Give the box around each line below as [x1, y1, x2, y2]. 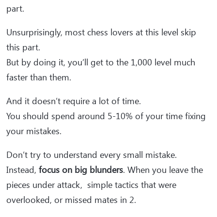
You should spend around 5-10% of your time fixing [6, 110, 206, 122]
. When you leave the [123, 164, 203, 176]
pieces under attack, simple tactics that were [6, 179, 176, 191]
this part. [6, 41, 40, 53]
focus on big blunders [39, 164, 123, 176]
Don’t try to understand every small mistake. [6, 149, 179, 161]
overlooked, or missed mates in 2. [6, 194, 139, 206]
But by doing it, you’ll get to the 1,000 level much [6, 56, 195, 68]
